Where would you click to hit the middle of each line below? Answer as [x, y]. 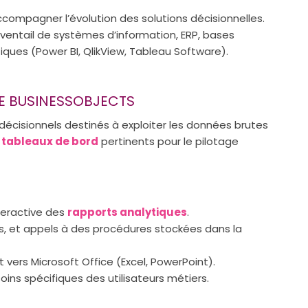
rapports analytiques [127, 212]
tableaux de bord [50, 141]
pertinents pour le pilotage [168, 141]
